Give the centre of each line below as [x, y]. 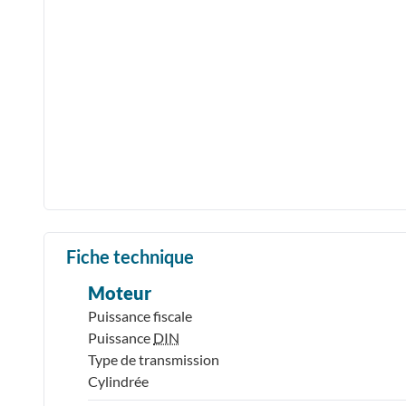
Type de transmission [154, 359]
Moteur [120, 292]
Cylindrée [118, 381]
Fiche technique [130, 256]
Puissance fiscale [140, 315]
